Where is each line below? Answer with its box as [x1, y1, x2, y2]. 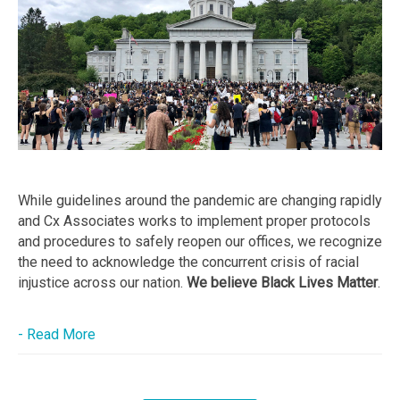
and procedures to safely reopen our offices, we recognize [18, 233, 382, 250]
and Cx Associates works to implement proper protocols [18, 212, 371, 229]
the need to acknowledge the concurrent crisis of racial [18, 254, 359, 271]
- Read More [18, 326, 96, 343]
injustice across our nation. [18, 274, 187, 291]
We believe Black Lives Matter [187, 274, 378, 291]
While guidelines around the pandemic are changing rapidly [18, 192, 382, 209]
